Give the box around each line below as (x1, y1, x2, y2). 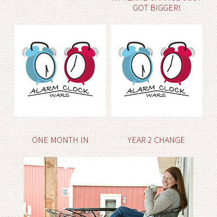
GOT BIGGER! (132, 2, 181, 14)
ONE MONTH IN (32, 134, 89, 145)
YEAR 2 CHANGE (128, 134, 186, 145)
